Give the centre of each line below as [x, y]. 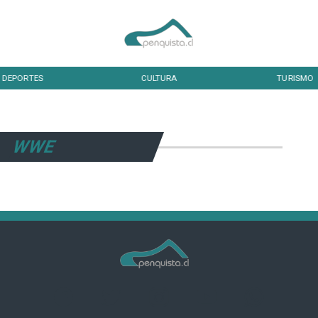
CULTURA [159, 78]
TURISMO [295, 78]
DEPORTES [22, 78]
